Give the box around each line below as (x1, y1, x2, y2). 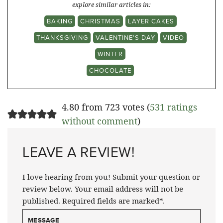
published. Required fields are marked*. (22, 195, 164, 206)
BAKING (46, 16, 73, 25)
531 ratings (149, 101, 197, 113)
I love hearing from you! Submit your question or (22, 171, 200, 182)
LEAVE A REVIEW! (22, 141, 135, 162)
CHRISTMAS (80, 16, 120, 25)
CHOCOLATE (89, 65, 131, 75)
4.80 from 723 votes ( (61, 101, 150, 113)
